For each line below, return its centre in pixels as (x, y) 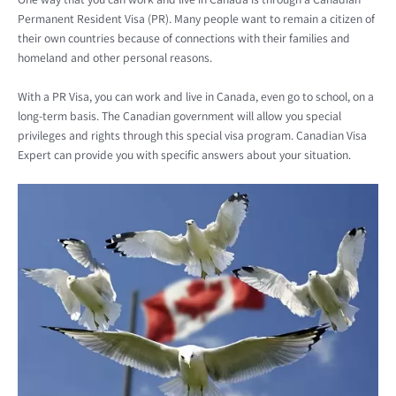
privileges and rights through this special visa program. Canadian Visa (192, 136)
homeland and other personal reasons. (115, 58)
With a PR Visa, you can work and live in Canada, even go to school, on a (196, 97)
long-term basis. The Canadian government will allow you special (179, 116)
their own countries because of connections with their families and (184, 38)
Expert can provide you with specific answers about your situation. (184, 155)
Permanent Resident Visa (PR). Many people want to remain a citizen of (196, 19)
